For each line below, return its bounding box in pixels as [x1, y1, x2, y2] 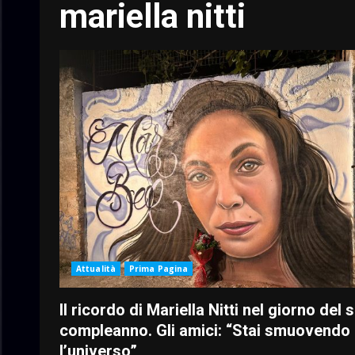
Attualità [76, 262, 116, 274]
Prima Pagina [128, 262, 189, 274]
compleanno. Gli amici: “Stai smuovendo [59, 320, 350, 340]
